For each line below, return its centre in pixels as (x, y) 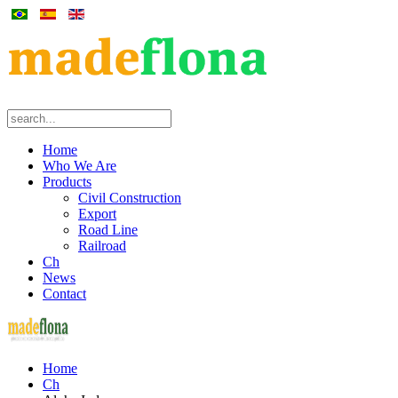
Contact (64, 294)
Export (97, 214)
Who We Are (80, 166)
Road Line (108, 230)
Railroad (102, 246)
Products (67, 182)
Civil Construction (130, 198)
